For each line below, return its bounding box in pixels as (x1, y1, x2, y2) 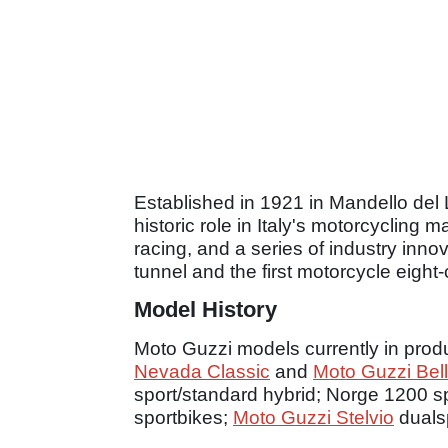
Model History (134, 297, 277, 323)
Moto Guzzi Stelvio (233, 407, 394, 429)
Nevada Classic (134, 361, 270, 383)
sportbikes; (134, 407, 233, 429)
